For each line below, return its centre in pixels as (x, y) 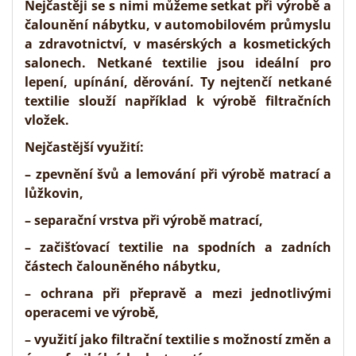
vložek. (47, 120)
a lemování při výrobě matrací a (225, 174)
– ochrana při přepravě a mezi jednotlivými (178, 294)
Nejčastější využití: (84, 147)
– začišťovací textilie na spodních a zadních (178, 248)
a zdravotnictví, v (86, 44)
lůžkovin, (54, 193)
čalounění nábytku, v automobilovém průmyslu (178, 25)
